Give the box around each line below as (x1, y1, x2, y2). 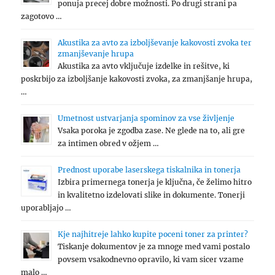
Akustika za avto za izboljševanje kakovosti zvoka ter (58, 38, 252, 48)
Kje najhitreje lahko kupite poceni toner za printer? (58, 230, 249, 239)
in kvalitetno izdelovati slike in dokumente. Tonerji (58, 190, 246, 200)
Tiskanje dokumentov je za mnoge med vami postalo (58, 242, 250, 252)
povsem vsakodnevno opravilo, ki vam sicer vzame (58, 255, 244, 265)
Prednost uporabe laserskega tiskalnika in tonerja (58, 165, 241, 175)
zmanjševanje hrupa (58, 49, 134, 59)
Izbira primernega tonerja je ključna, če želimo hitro (58, 177, 252, 187)
